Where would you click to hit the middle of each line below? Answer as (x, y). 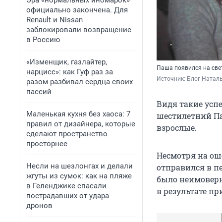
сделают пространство (67, 134)
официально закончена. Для (77, 10)
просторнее (47, 144)
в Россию (43, 40)
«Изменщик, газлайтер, (67, 62)
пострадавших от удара (68, 196)
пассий (39, 92)
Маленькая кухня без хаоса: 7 (78, 114)
